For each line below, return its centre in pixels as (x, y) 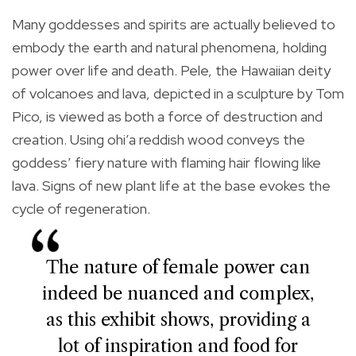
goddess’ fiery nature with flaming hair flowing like (166, 162)
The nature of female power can (178, 267)
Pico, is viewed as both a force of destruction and (167, 116)
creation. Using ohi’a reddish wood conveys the (159, 139)
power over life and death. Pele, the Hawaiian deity (171, 70)
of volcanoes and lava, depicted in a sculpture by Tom (178, 93)
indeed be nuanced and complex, (178, 293)
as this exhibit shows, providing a (178, 319)
